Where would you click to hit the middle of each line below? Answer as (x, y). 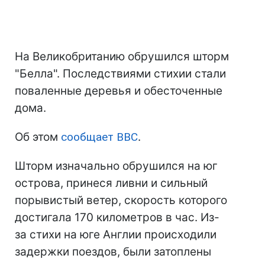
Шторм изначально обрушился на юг (116, 166)
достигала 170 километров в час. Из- (117, 218)
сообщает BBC (99, 137)
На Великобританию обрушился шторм (122, 57)
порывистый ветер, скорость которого (121, 201)
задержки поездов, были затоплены (113, 252)
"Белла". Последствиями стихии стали (120, 74)
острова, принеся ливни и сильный (111, 183)
